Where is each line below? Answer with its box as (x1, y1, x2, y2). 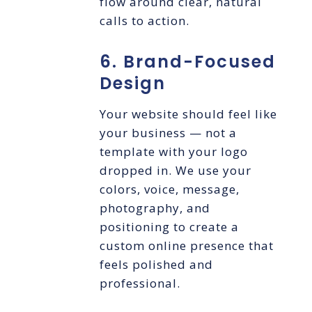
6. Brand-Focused (99, 50, 276, 74)
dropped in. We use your (99, 162, 251, 179)
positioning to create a (99, 219, 239, 235)
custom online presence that (99, 237, 274, 254)
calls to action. (99, 13, 189, 29)
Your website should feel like (99, 106, 277, 123)
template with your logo (99, 143, 248, 160)
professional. (99, 275, 180, 292)
